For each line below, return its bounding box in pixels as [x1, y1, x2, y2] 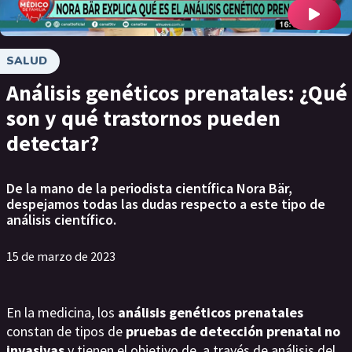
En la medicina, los [6, 303, 118, 321]
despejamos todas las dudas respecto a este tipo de [6, 195, 325, 213]
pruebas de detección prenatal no [123, 322, 340, 340]
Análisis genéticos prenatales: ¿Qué [6, 79, 347, 107]
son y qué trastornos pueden [6, 104, 280, 132]
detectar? [6, 129, 99, 157]
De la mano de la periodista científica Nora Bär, [6, 179, 292, 197]
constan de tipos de [6, 322, 123, 340]
